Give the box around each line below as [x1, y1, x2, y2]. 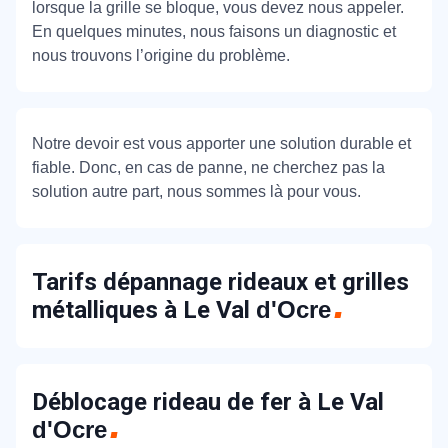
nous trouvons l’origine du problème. [32, 47, 290, 64]
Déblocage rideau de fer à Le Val [32, 388, 384, 416]
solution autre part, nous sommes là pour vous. [32, 183, 361, 200]
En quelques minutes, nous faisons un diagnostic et [32, 23, 396, 40]
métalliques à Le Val [32, 296, 256, 324]
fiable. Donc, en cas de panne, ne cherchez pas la [32, 159, 385, 176]
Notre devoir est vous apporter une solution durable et [32, 135, 411, 152]
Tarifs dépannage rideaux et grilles [32, 268, 409, 296]
